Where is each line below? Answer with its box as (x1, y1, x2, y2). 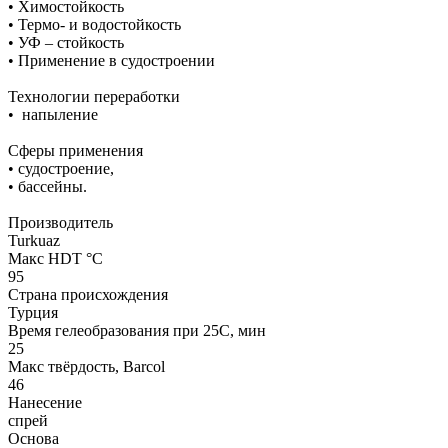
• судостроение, (8, 159, 114, 177)
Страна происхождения (8, 285, 168, 303)
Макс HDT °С (8, 249, 103, 267)
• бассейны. (8, 177, 87, 195)
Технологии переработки (8, 87, 180, 105)
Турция (8, 303, 58, 321)
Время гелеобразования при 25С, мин (8, 321, 266, 339)
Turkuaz (8, 231, 60, 249)
